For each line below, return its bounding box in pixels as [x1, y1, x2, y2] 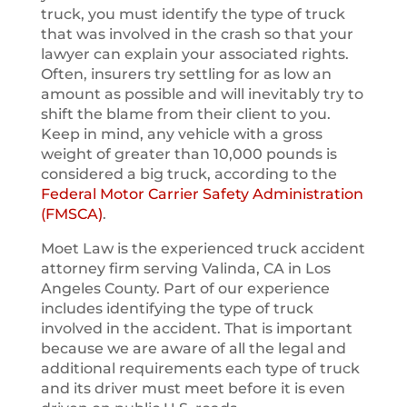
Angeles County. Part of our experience [40, 280, 330, 297]
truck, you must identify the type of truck [40, 5, 345, 23]
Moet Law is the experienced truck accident [40, 240, 365, 257]
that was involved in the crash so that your [40, 25, 353, 43]
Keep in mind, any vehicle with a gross [40, 125, 323, 143]
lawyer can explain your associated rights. [40, 45, 349, 63]
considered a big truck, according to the [40, 165, 337, 183]
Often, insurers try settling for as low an [40, 65, 332, 83]
